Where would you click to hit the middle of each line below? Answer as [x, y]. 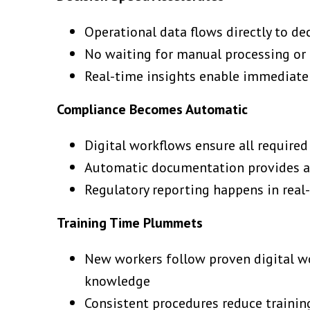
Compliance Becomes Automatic [152, 109]
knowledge [117, 281]
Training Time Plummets [130, 222]
